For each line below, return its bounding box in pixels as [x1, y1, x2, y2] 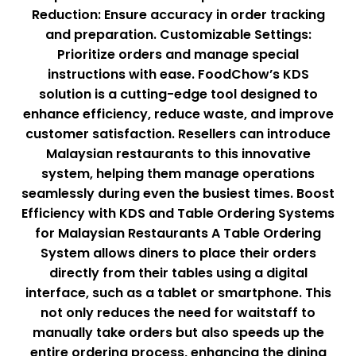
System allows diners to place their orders [40, 244, 316, 263]
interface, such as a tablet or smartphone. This [25, 284, 331, 303]
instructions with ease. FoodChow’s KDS [47, 65, 309, 84]
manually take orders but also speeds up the [32, 323, 324, 342]
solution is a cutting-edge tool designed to [38, 85, 318, 104]
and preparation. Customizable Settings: [44, 25, 311, 44]
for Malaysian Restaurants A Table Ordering [35, 224, 321, 243]
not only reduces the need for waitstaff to [41, 304, 315, 323]
